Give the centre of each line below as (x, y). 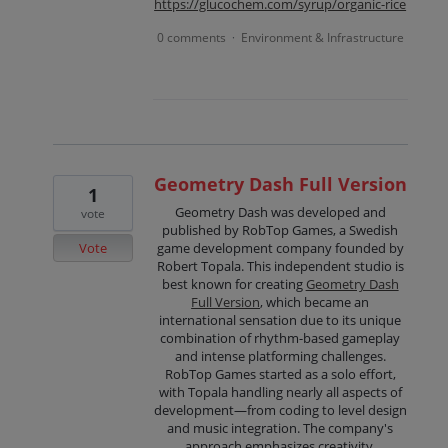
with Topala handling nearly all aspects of (280, 392)
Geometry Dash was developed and (280, 212)
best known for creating (233, 284)
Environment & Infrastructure (322, 38)
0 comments (191, 38)
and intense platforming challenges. (280, 356)
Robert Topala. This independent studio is (280, 266)
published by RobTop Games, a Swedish (280, 230)
